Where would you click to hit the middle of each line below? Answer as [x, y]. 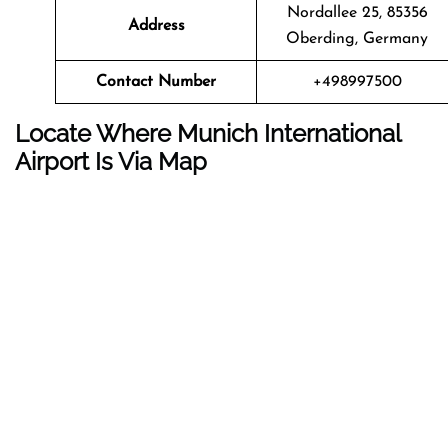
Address [156, 25]
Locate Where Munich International [208, 133]
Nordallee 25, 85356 [357, 12]
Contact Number [156, 81]
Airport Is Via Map [111, 161]
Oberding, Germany [357, 38]
